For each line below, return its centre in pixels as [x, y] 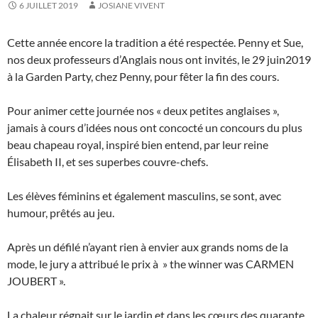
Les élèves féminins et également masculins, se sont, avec [144, 195]
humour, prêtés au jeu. [61, 212]
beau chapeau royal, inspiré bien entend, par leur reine [138, 144]
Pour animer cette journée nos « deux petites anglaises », [143, 110]
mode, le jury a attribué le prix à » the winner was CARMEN [150, 263]
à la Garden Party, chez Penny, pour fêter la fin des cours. [143, 76]
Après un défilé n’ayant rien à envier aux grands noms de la [148, 246]
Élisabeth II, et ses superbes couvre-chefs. [108, 161]
